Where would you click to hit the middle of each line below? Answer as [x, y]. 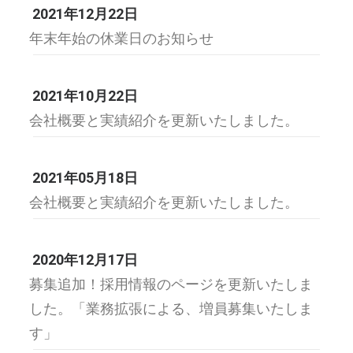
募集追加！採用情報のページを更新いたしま [171, 284]
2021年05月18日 [85, 178]
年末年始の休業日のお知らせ [121, 38]
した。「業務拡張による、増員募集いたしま [171, 308]
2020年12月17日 [85, 260]
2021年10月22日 [85, 96]
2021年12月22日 [85, 14]
